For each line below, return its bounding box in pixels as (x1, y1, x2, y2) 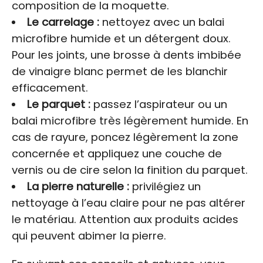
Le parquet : (26, 96, 90, 112)
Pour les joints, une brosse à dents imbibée (12, 47, 241, 62)
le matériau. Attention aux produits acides (12, 211, 238, 227)
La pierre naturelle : (26, 178, 129, 194)
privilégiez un (129, 178, 201, 194)
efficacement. (12, 80, 88, 95)
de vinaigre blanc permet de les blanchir (12, 63, 228, 79)
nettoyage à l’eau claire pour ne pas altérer (12, 195, 245, 210)
